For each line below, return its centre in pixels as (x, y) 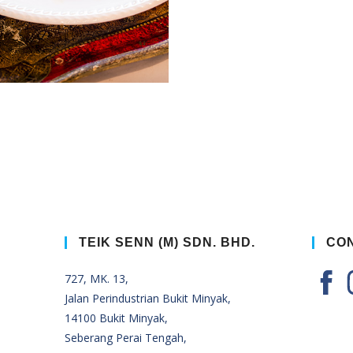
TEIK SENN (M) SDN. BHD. (167, 242)
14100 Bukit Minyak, (116, 318)
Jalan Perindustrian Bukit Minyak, (147, 298)
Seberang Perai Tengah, (125, 337)
